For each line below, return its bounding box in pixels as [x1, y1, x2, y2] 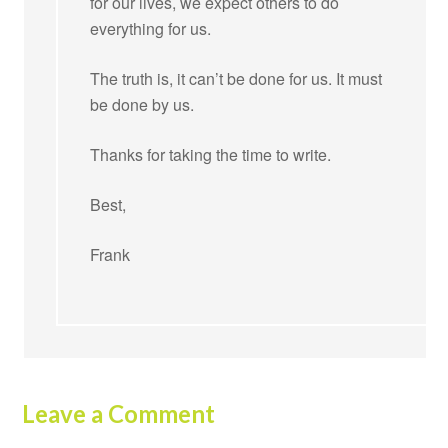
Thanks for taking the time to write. [90, 142, 332, 166]
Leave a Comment [22, 398, 216, 428]
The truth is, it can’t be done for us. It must [90, 66, 383, 90]
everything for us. [90, 16, 216, 40]
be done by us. [90, 92, 195, 116]
